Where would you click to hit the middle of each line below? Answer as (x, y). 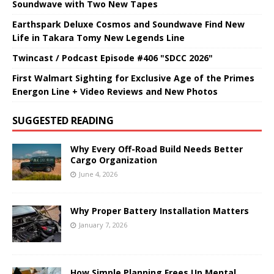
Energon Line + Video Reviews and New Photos (115, 92)
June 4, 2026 (98, 174)
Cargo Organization (114, 160)
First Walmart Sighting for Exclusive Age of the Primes (133, 78)
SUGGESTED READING (63, 121)
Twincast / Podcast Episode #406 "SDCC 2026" (113, 58)
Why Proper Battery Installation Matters (160, 211)
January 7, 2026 (103, 225)
